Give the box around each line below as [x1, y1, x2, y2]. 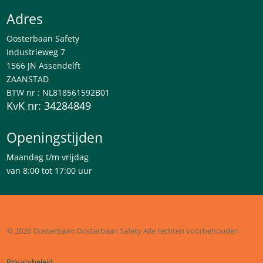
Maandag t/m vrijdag [6, 151, 89, 163]
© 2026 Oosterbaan [6, 225, 77, 236]
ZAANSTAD [6, 73, 49, 85]
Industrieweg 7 [6, 46, 66, 58]
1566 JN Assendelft [6, 59, 81, 71]
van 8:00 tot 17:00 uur [6, 164, 93, 176]
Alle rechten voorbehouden [141, 225, 240, 236]
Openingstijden [6, 127, 103, 147]
